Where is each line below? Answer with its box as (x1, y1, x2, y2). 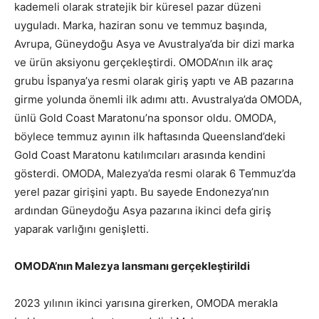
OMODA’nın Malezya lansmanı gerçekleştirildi (14, 259, 250, 273)
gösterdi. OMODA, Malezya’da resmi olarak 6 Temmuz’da (14, 167, 296, 181)
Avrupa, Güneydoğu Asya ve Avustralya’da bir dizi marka (14, 37, 294, 51)
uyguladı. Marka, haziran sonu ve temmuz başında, (14, 19, 267, 33)
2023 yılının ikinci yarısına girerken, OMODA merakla (14, 296, 278, 310)
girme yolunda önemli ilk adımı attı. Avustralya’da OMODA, (14, 93, 302, 107)
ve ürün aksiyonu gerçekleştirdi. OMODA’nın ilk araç (14, 56, 273, 70)
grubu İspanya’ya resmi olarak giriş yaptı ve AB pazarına (14, 74, 293, 88)
